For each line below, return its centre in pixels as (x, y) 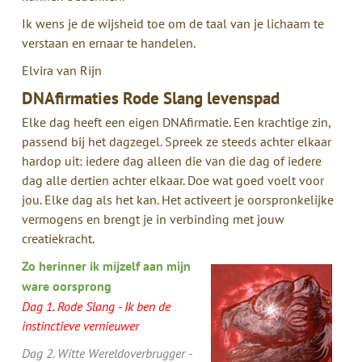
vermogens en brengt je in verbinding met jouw (153, 219)
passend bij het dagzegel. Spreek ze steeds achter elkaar (176, 141)
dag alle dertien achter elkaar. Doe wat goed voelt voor (173, 180)
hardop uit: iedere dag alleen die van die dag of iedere (171, 160)
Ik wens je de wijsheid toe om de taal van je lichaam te (173, 23)
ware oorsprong (66, 286)
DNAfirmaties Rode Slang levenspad (150, 98)
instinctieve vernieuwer (80, 325)
